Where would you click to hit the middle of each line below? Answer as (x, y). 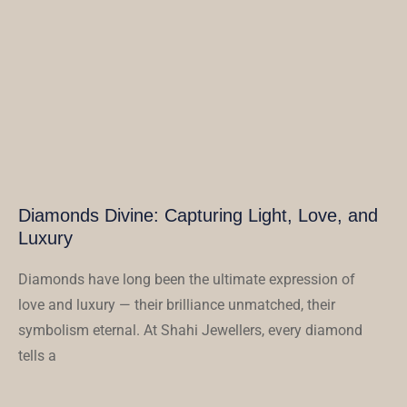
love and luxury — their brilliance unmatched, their (177, 305)
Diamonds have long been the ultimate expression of (187, 280)
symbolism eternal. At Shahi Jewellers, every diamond (190, 331)
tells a (37, 356)
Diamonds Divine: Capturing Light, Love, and (198, 216)
